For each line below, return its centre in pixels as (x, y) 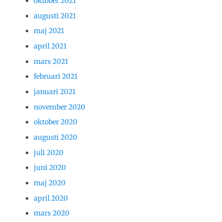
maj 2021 (49, 31)
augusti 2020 (55, 138)
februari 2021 (55, 77)
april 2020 (51, 198)
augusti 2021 (55, 16)
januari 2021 (55, 91)
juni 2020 (50, 168)
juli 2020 (49, 152)
